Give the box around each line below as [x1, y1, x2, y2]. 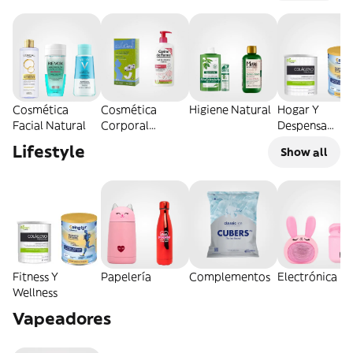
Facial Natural [13, 118, 86, 132]
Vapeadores [13, 308, 111, 329]
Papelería [101, 269, 151, 284]
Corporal [101, 118, 149, 132]
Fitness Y [13, 269, 58, 284]
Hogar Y [277, 102, 319, 117]
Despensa [277, 118, 327, 132]
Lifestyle [13, 141, 85, 162]
